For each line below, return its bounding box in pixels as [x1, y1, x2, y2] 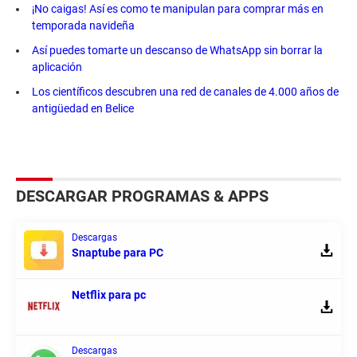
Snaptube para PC [72, 246, 163, 260]
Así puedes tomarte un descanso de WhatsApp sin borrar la [32, 44, 323, 57]
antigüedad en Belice [32, 102, 134, 116]
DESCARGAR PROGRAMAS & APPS [16, 186, 269, 206]
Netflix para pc [72, 288, 146, 302]
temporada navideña [32, 19, 135, 33]
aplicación [32, 61, 82, 74]
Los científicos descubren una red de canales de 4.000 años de [32, 85, 339, 99]
